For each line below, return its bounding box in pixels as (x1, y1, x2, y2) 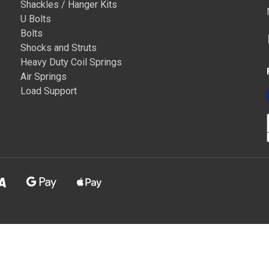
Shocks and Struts (20, 42, 97, 53)
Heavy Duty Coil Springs (20, 56, 122, 68)
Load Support (20, 85, 77, 97)
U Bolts (20, 13, 51, 25)
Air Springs (20, 71, 67, 82)
